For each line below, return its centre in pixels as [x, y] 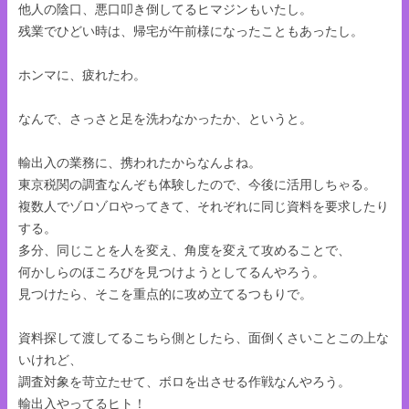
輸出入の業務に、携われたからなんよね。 [140, 162]
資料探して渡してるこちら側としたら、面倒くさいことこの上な [204, 337]
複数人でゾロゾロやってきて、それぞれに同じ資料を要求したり [204, 206]
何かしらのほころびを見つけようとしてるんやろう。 [172, 272]
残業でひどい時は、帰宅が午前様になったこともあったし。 [191, 31]
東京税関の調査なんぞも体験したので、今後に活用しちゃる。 [197, 184]
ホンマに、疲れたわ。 [82, 74]
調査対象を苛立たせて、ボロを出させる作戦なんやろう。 [184, 381]
